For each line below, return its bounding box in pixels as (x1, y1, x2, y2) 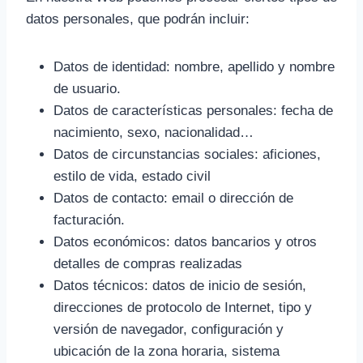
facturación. (53, 212, 125, 228)
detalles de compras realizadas (53, 256, 242, 271)
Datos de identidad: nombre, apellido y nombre (53, 59, 335, 75)
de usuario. (53, 81, 121, 96)
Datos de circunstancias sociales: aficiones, (53, 147, 321, 162)
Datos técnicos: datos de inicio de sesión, (53, 278, 306, 293)
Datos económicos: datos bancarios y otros (53, 234, 317, 250)
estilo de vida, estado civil (53, 169, 211, 184)
